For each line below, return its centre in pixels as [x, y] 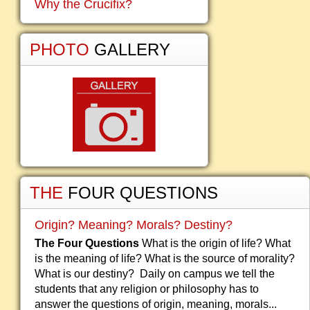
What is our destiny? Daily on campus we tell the [155, 274]
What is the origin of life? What [215, 243]
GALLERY [132, 49]
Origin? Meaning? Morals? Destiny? [134, 225]
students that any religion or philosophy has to [147, 289]
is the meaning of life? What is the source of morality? [165, 258]
